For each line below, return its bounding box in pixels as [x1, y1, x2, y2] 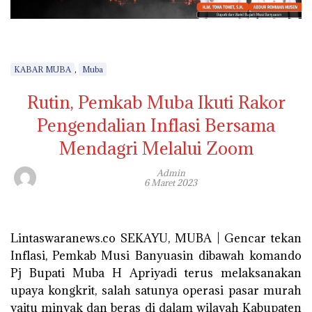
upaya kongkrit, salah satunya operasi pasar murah [10, 283, 302, 299]
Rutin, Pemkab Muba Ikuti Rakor [26, 91, 286, 114]
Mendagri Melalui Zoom [58, 136, 253, 160]
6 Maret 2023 [144, 177, 197, 189]
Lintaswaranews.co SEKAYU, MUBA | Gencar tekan [10, 231, 302, 247]
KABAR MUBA [14, 64, 71, 75]
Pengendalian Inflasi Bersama [37, 114, 275, 137]
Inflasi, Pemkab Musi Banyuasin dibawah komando [10, 248, 302, 264]
